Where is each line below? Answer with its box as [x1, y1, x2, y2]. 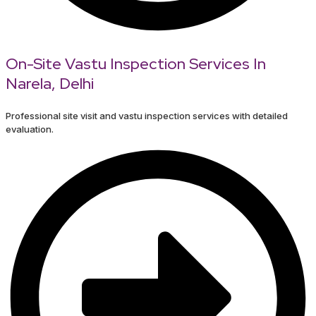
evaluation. [6, 123, 54, 135]
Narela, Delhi [6, 73, 94, 95]
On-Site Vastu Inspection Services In [6, 54, 266, 75]
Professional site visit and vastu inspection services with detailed [6, 110, 288, 122]
